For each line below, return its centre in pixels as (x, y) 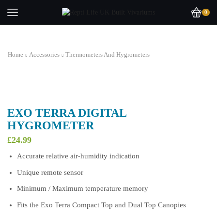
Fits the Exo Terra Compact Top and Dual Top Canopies (101, 205)
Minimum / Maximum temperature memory (83, 189)
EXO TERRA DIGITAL (67, 113)
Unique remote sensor (50, 172)
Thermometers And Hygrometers (108, 54)
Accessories (44, 54)
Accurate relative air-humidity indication (78, 156)
